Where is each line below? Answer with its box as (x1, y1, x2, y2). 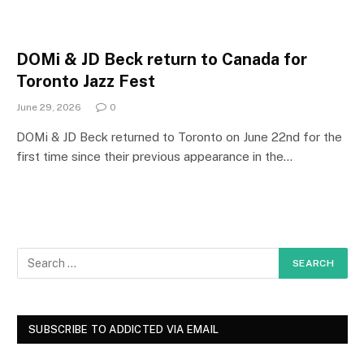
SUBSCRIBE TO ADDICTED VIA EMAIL (28, 323, 219, 336)
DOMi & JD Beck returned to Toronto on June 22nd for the (16, 129, 342, 144)
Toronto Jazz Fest (16, 71, 155, 91)
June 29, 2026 (16, 101, 81, 113)
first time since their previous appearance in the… (16, 149, 292, 163)
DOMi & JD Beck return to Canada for (16, 49, 307, 69)
